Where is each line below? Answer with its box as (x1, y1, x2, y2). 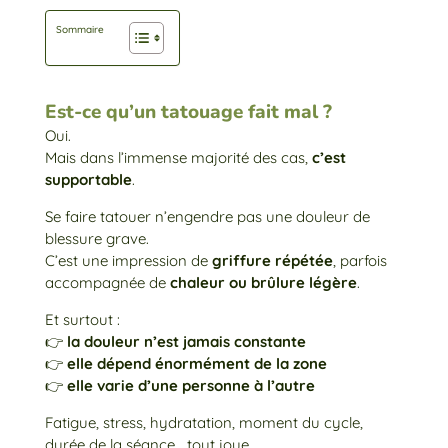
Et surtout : (44, 309, 120, 329)
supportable (44, 169, 132, 189)
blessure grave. (44, 228, 149, 248)
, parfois (332, 250, 387, 270)
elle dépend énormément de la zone (66, 353, 327, 373)
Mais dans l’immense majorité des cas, (44, 147, 312, 167)
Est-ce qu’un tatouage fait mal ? (44, 98, 332, 125)
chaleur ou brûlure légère (169, 272, 357, 292)
